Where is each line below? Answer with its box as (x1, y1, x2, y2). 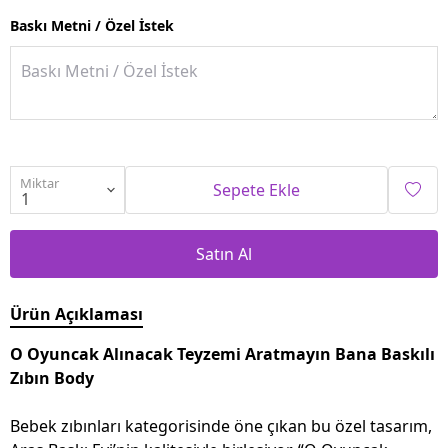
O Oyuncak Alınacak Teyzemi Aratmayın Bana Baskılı (10, 342, 435, 365)
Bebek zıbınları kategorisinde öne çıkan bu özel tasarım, (10, 414, 432, 437)
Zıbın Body (10, 366, 94, 389)
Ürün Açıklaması (10, 302, 143, 325)
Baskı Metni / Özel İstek (10, 15, 174, 35)
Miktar (20, 173, 59, 192)
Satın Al (196, 242, 252, 265)
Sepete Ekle (213, 178, 300, 201)
